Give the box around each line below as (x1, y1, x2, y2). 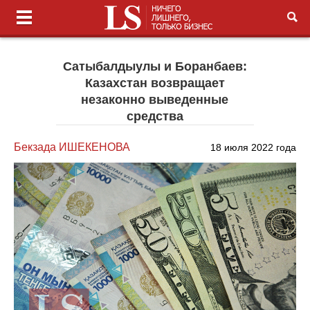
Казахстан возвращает (84, 76, 225, 90)
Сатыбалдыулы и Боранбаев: (62, 60, 247, 73)
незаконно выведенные (81, 93, 229, 107)
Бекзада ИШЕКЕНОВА (14, 141, 131, 153)
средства (126, 109, 183, 123)
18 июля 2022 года (210, 142, 296, 153)
